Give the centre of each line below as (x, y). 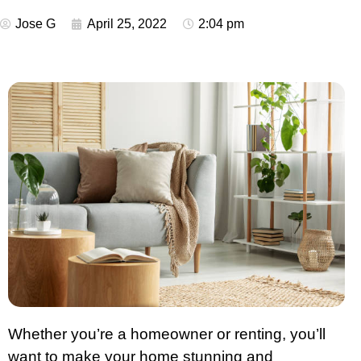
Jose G (35, 24)
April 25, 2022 (127, 24)
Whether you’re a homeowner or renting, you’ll (167, 334)
